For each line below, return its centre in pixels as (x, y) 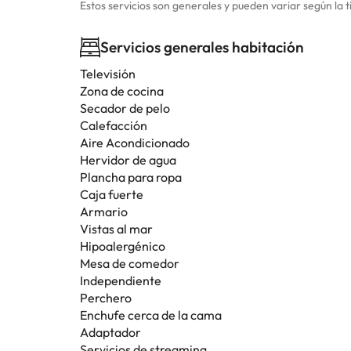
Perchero (106, 298)
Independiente (121, 280)
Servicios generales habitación (202, 47)
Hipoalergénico (123, 246)
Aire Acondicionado (135, 143)
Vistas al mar (116, 229)
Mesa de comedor (130, 263)
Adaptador (110, 332)
